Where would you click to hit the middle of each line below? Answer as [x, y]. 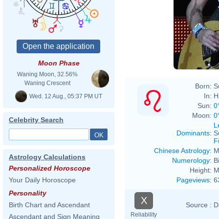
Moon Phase [59, 63]
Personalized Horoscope [50, 168]
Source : [199, 205]
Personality [28, 193]
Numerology [191, 160]
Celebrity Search [36, 120]
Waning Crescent [47, 83]
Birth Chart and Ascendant [49, 205]
